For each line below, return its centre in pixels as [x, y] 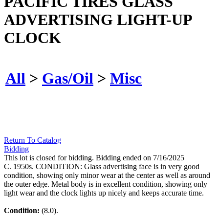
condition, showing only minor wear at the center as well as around [107, 175]
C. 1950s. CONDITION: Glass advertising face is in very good [102, 167]
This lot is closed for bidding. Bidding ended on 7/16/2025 [94, 158]
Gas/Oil [68, 78]
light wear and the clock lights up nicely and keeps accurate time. [104, 193]
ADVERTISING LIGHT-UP [98, 19]
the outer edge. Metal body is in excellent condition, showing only [106, 184]
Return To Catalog [33, 140]
